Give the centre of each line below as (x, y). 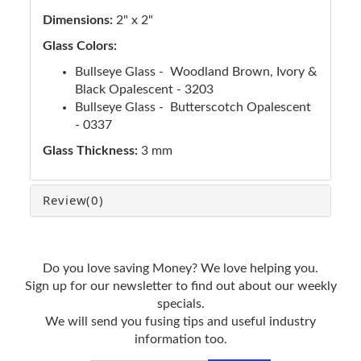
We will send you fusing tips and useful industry (180, 321)
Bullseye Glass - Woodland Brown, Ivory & (196, 71)
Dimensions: (79, 20)
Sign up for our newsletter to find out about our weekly (180, 286)
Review (65, 199)
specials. (180, 303)
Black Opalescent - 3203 (144, 89)
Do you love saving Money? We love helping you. (180, 268)
